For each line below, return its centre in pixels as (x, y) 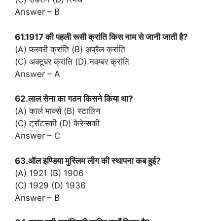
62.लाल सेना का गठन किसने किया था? (74, 99)
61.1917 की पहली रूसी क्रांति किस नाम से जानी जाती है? (101, 37)
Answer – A (37, 74)
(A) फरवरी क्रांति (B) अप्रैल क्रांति (70, 49)
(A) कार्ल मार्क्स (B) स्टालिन (58, 111)
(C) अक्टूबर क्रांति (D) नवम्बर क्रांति (72, 61)
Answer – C (37, 136)
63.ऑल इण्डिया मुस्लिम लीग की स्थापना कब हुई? (88, 161)
